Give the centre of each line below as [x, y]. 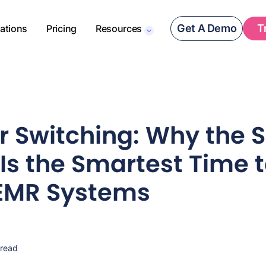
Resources [118, 28]
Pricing [61, 28]
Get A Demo [207, 28]
